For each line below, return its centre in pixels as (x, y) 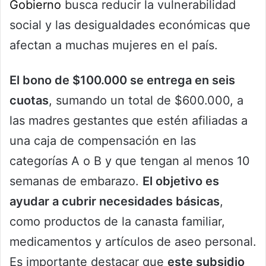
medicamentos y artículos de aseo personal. (133, 242)
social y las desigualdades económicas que (130, 25)
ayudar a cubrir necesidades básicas (115, 202)
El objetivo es (181, 181)
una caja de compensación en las (103, 141)
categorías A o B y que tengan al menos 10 (130, 161)
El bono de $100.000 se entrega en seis (122, 80)
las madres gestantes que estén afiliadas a (129, 121)
